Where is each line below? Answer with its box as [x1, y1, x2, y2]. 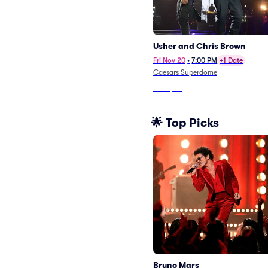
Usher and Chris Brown [153, 41, 246, 51]
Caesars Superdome [153, 68, 217, 77]
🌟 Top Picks [151, 115, 219, 130]
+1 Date [220, 56, 243, 65]
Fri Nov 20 [153, 56, 185, 65]
